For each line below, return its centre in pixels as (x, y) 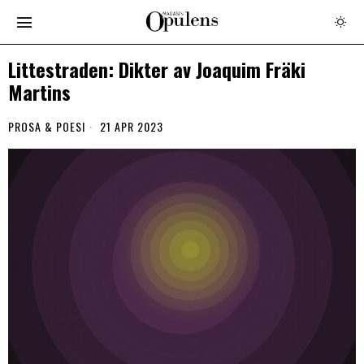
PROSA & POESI (47, 126)
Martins (39, 92)
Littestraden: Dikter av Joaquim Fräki (157, 69)
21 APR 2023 (130, 126)
